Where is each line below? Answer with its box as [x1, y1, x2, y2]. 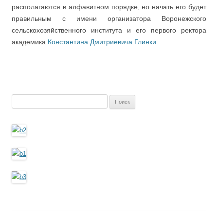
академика [12, 37, 48, 46]
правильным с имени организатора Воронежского [12, 14, 206, 22]
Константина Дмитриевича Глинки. [48, 37, 158, 46]
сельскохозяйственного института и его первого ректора [12, 26, 206, 34]
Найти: [11, 95, 31, 103]
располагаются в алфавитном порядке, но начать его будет [12, 2, 206, 11]
